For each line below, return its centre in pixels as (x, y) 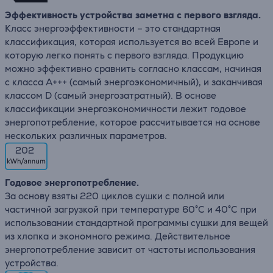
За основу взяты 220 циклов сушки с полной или (115, 196)
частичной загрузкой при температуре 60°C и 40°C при (131, 209)
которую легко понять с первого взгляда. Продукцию (124, 55)
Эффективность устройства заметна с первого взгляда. (133, 15)
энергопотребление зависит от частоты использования (130, 250)
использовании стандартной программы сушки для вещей (136, 223)
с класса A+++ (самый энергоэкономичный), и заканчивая (134, 82)
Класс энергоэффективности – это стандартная (113, 28)
